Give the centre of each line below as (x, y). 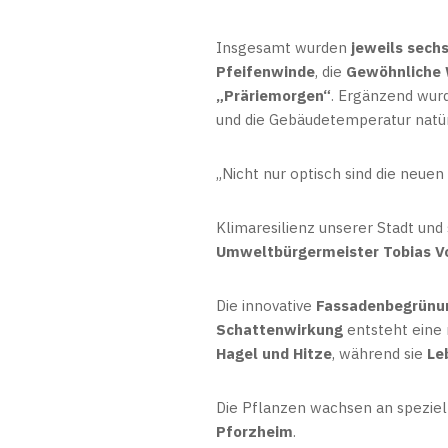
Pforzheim (254, 431)
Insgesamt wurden (283, 47)
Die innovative (266, 305)
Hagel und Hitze (274, 353)
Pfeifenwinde (265, 71)
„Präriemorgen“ (273, 95)
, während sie (379, 353)
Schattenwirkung (279, 329)
